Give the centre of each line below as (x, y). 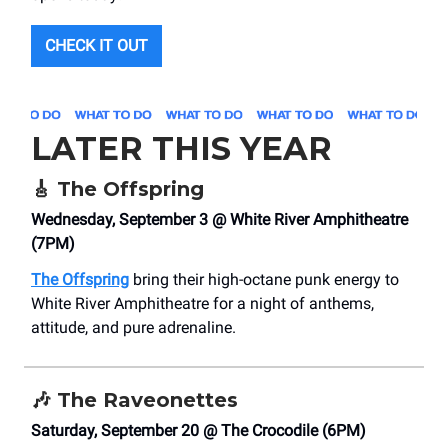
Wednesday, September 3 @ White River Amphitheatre (219, 219)
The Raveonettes (144, 399)
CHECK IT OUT (96, 45)
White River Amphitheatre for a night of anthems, (202, 303)
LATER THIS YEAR (181, 148)
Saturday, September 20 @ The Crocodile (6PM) (198, 430)
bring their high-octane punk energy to (264, 279)
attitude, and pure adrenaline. (133, 327)
